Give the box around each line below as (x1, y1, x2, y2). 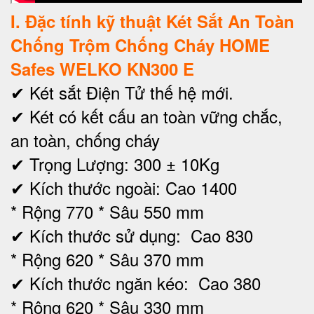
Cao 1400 (165, 175, 237, 200)
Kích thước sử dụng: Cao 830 (29, 222, 253, 247)
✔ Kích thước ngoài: (11, 175, 165, 200)
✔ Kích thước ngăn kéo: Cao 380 (11, 270, 261, 295)
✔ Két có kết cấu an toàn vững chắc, (11, 103, 282, 128)
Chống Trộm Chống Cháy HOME (11, 32, 270, 57)
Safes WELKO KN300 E (11, 56, 194, 81)
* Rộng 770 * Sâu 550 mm (11, 198, 204, 224)
